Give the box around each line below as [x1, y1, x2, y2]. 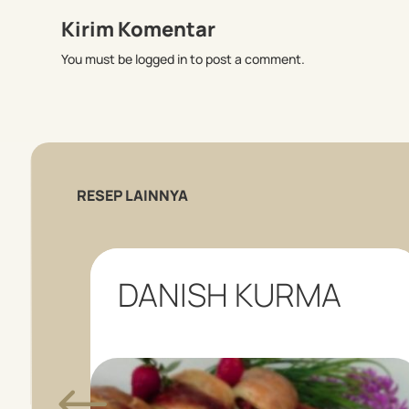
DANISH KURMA [117, 273, 341, 318]
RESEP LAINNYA [76, 185, 188, 206]
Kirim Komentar [61, 15, 216, 43]
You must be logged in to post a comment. [61, 49, 306, 68]
